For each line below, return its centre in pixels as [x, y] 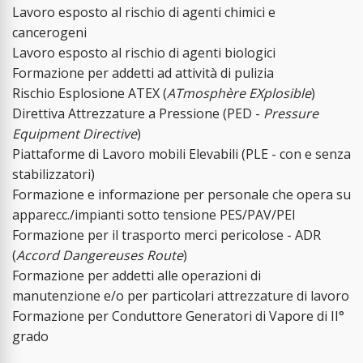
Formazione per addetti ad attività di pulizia [143, 73]
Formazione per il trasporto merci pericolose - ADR [167, 235]
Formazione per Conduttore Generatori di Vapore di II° [178, 316]
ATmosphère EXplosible [239, 93]
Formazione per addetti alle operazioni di [137, 275]
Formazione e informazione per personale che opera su [181, 194]
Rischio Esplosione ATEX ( [90, 93]
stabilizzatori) [53, 174]
